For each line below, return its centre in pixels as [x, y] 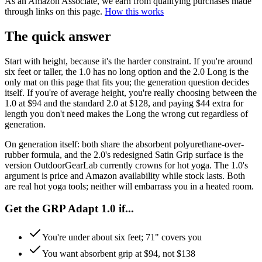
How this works [134, 11]
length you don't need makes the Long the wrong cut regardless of [126, 113]
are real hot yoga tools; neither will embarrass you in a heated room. [129, 186]
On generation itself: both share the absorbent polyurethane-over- [124, 144]
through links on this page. [54, 11]
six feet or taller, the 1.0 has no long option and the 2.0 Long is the [127, 71]
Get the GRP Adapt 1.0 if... [69, 209]
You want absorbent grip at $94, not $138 [119, 254]
